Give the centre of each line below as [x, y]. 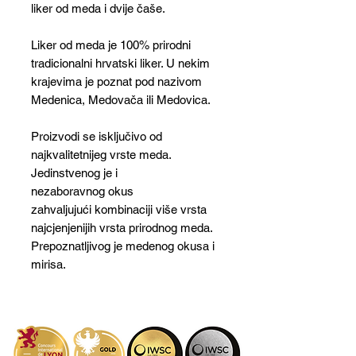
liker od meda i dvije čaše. [100, 8]
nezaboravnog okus [82, 191]
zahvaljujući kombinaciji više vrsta [119, 209]
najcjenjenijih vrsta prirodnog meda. [122, 228]
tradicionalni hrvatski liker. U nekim [120, 63]
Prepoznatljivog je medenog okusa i [123, 246]
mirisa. [50, 264]
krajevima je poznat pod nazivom [116, 81]
